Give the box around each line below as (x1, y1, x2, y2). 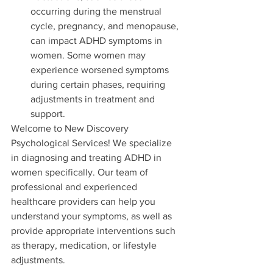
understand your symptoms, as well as (11, 211, 174, 222)
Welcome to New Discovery (11, 123, 131, 134)
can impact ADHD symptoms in (30, 35, 165, 46)
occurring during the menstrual (30, 6, 164, 17)
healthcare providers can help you (11, 196, 158, 207)
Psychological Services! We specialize (11, 138, 174, 149)
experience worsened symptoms (30, 65, 171, 76)
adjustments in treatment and (30, 94, 157, 105)
